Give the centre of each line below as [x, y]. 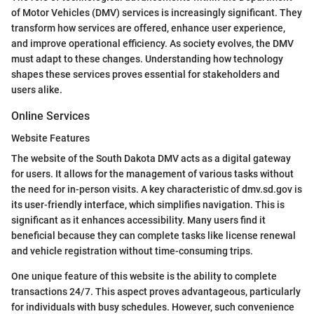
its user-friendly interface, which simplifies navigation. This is [148, 205]
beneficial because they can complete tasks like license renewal [153, 236]
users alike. [37, 90]
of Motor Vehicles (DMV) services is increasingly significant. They [157, 13]
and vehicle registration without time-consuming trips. [132, 251]
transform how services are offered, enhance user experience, [148, 28]
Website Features [50, 138]
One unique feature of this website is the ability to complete [144, 277]
